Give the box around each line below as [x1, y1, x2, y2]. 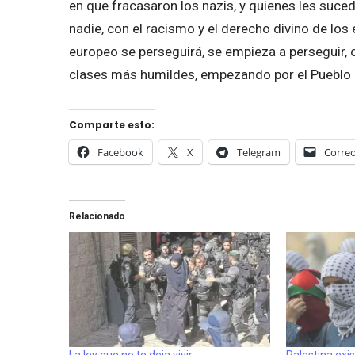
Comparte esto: [69, 117, 155, 132]
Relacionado [69, 210, 125, 222]
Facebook [97, 144, 143, 159]
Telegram [237, 144, 281, 159]
